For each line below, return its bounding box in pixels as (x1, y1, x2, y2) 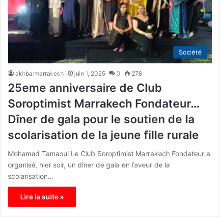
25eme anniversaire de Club (8, 81, 162, 95)
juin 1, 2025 (74, 69, 105, 77)
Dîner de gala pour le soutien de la (8, 112, 194, 126)
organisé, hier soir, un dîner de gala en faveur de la (8, 160, 170, 169)
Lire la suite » (20, 192, 64, 201)
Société (179, 48, 202, 56)
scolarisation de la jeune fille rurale (8, 128, 199, 142)
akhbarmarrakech (15, 69, 64, 77)
